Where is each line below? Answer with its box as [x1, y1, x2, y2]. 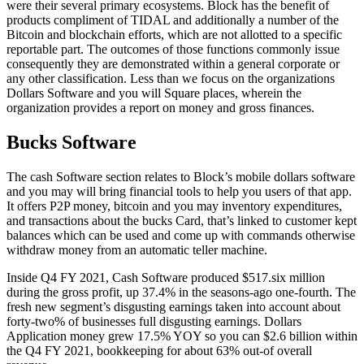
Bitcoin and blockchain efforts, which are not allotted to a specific [6, 28, 342, 42]
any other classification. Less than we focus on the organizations [6, 71, 335, 86]
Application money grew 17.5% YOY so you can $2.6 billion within [6, 328, 357, 343]
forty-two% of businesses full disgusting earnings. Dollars [6, 314, 301, 328]
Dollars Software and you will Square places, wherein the [6, 86, 301, 101]
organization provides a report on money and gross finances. [6, 101, 314, 115]
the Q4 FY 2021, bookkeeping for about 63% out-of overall [6, 343, 312, 357]
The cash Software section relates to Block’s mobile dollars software [6, 169, 355, 184]
